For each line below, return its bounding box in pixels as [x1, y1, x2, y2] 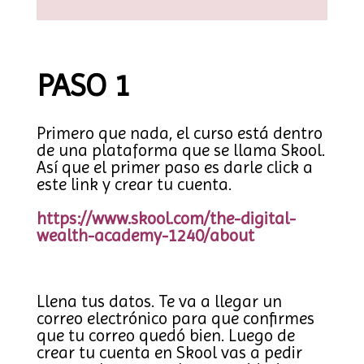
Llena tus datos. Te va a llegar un [36, 292, 282, 311]
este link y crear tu [36, 175, 173, 194]
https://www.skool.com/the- [36, 209, 240, 228]
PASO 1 [36, 67, 131, 103]
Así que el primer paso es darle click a [36, 158, 313, 177]
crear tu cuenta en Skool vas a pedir [36, 343, 302, 362]
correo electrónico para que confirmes [36, 309, 314, 328]
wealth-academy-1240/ [36, 226, 210, 245]
